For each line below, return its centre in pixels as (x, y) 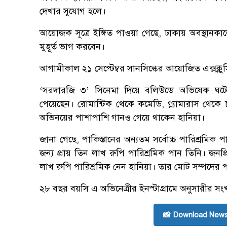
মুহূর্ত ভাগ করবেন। (72, 47)
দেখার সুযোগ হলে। (73, 11)
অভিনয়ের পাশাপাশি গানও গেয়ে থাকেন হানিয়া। (122, 118)
